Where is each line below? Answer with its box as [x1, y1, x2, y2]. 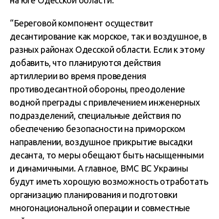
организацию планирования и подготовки [10, 190, 177, 199]
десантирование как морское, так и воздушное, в [10, 31, 207, 41]
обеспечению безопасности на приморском [10, 124, 186, 133]
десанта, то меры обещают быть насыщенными [10, 150, 204, 160]
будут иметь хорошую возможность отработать [10, 176, 208, 186]
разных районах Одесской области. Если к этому [10, 44, 205, 54]
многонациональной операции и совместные [10, 203, 191, 213]
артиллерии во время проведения [10, 71, 146, 81]
